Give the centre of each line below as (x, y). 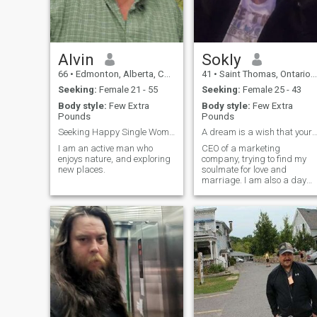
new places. (81, 169)
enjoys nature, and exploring (114, 158)
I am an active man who (105, 148)
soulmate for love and (244, 169)
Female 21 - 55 (127, 90)
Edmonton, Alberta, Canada (119, 74)
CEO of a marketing (241, 148)
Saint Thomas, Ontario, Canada (264, 74)
